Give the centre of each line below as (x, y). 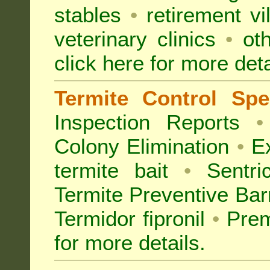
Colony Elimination (142, 146)
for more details (127, 243)
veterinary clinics (135, 39)
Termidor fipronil (133, 218)
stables (88, 15)
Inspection (102, 122)
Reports (203, 122)
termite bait (111, 170)
